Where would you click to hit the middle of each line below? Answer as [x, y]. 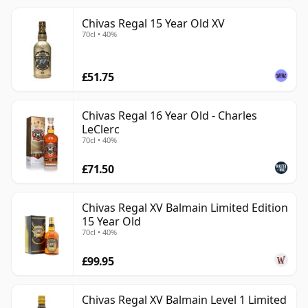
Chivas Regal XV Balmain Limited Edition [185, 208]
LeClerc [101, 130]
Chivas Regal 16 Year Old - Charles [169, 116]
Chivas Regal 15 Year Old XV [153, 24]
